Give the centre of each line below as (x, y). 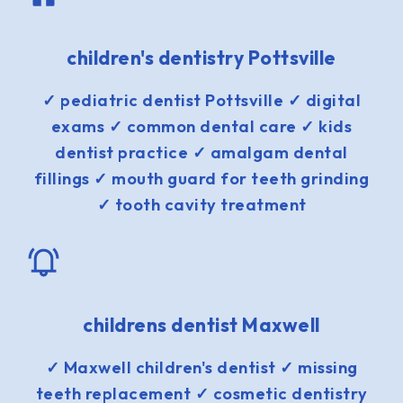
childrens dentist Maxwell (201, 324)
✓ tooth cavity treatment (201, 204)
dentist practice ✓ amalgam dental (201, 152)
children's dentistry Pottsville (201, 57)
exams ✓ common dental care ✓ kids (201, 126)
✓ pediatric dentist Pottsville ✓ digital (201, 100)
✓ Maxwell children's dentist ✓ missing (201, 367)
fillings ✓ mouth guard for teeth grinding (201, 178)
